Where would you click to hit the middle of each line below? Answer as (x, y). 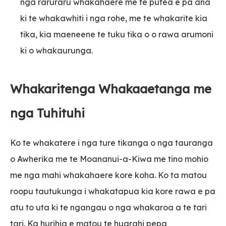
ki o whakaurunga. (56, 50)
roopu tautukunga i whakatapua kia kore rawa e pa (113, 191)
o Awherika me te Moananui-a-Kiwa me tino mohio (109, 159)
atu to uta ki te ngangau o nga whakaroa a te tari (108, 208)
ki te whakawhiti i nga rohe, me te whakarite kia (114, 18)
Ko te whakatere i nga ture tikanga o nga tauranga (111, 143)
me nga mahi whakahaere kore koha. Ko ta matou (108, 175)
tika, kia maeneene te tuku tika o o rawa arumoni (117, 34)
